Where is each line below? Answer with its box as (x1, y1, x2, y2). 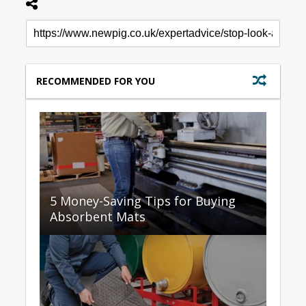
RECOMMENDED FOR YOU (36, 74, 155, 87)
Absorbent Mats (49, 208, 145, 225)
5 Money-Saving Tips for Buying (49, 192, 236, 209)
